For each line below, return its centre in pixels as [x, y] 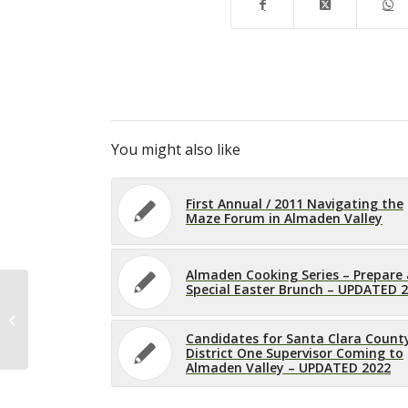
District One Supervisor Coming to [295, 352]
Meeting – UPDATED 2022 [100, 328]
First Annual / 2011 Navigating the [295, 203]
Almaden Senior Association [109, 309]
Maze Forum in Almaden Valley [284, 218]
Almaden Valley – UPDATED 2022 [288, 367]
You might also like [176, 149]
